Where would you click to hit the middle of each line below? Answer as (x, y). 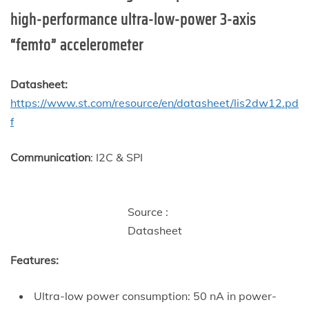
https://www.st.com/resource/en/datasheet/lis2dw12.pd (154, 102)
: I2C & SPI (117, 157)
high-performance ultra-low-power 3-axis (133, 19)
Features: (34, 260)
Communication (50, 157)
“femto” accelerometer (77, 45)
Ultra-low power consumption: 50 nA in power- (154, 296)
